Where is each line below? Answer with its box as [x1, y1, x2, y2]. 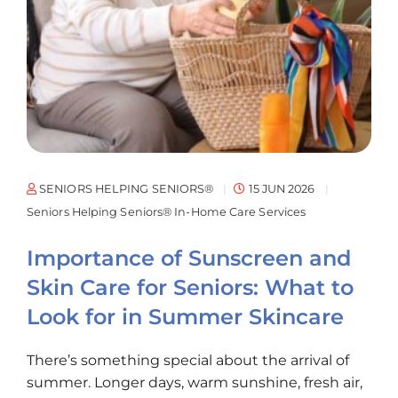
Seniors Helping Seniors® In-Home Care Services [27, 205, 306, 219]
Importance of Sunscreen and [27, 245, 351, 272]
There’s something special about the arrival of [27, 352, 349, 370]
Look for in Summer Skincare [27, 304, 344, 330]
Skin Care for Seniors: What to [27, 275, 354, 301]
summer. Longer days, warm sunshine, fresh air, [27, 374, 362, 392]
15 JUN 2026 [248, 182, 315, 196]
